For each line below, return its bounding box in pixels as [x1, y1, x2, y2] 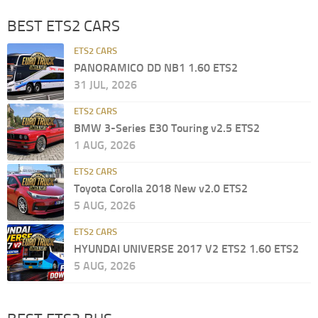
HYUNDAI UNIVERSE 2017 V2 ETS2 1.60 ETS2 [74, 241, 299, 256]
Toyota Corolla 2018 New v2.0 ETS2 [74, 181, 248, 195]
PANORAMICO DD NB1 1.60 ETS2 [74, 60, 238, 75]
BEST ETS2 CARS [7, 16, 120, 35]
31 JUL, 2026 [74, 77, 137, 92]
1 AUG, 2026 [74, 138, 136, 152]
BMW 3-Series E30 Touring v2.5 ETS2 [74, 121, 260, 135]
